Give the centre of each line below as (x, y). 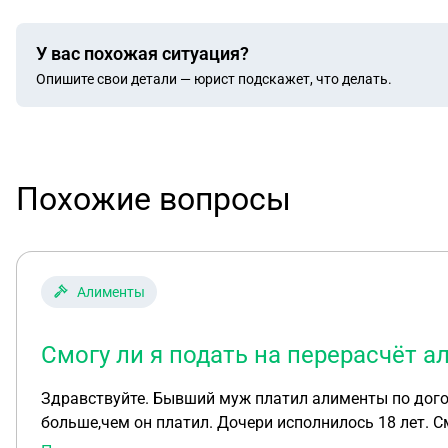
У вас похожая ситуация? (142, 53)
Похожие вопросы (153, 199)
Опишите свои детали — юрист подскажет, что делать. (214, 78)
